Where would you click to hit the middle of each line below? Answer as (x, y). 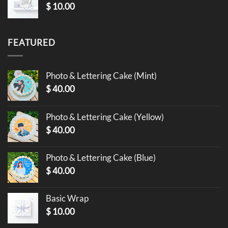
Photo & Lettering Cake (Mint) (101, 75)
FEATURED (32, 42)
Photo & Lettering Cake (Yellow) (105, 117)
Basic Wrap (67, 198)
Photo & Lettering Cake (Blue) (101, 157)
